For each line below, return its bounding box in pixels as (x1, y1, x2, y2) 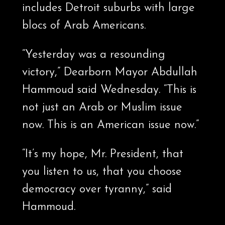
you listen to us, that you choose (22, 166, 182, 178)
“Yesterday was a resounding (22, 49, 165, 61)
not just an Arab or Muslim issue (22, 102, 182, 114)
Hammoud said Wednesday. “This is (22, 84, 196, 96)
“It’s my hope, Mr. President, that (22, 149, 183, 161)
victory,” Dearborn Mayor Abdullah (22, 67, 197, 79)
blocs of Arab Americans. (22, 20, 146, 32)
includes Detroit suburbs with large (22, 3, 195, 15)
